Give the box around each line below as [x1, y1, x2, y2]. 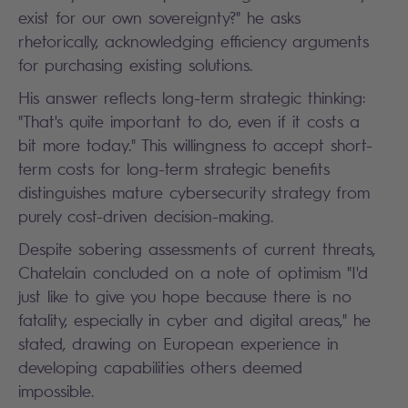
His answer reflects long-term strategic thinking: [18, 87, 365, 107]
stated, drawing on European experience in [18, 332, 339, 353]
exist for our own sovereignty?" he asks [18, 6, 301, 27]
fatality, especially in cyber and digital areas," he [18, 309, 371, 330]
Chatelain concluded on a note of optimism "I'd [18, 261, 368, 282]
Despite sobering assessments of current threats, [18, 238, 375, 259]
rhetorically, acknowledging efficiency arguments [18, 30, 369, 51]
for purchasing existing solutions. [18, 54, 252, 75]
